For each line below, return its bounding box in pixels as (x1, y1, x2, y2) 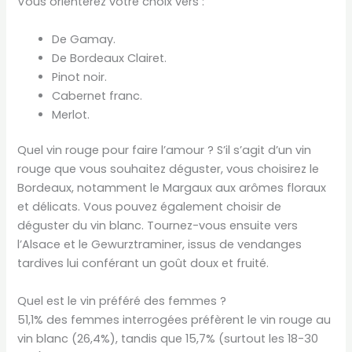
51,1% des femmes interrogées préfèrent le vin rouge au (17, 311, 332, 328)
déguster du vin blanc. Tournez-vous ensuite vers (17, 218, 299, 234)
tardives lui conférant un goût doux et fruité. (17, 255, 269, 272)
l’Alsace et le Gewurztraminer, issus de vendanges (17, 236, 302, 253)
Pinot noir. (52, 68, 108, 85)
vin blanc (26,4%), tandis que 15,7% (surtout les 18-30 (17, 330, 319, 346)
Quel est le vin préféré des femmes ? (17, 292, 227, 309)
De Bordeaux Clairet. (52, 49, 167, 66)
